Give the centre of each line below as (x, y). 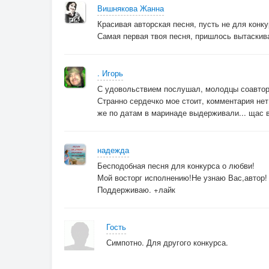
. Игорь (110, 73)
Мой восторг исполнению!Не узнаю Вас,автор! (182, 177)
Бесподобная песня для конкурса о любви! (176, 165)
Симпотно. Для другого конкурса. (167, 242)
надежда (113, 150)
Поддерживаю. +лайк (136, 189)
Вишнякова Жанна (131, 8)
